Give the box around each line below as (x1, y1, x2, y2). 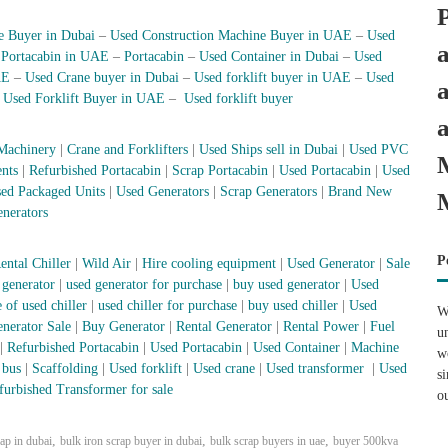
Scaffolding (32, 361, 102, 376)
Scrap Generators (220, 184, 317, 199)
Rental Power (283, 319, 363, 334)
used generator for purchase (66, 277, 222, 292)
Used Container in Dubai (198, 49, 339, 64)
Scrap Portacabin (172, 163, 268, 178)
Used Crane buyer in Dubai (24, 70, 179, 85)
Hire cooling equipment (141, 256, 276, 271)
